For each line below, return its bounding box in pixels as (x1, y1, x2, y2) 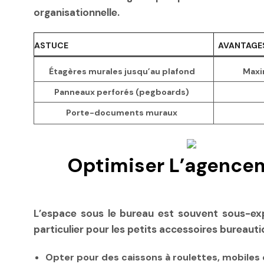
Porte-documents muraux (66, 107, 177, 118)
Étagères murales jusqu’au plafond (48, 66, 195, 77)
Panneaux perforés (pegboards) (54, 87, 189, 98)
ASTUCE (34, 40, 68, 51)
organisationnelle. (34, 6, 120, 19)
